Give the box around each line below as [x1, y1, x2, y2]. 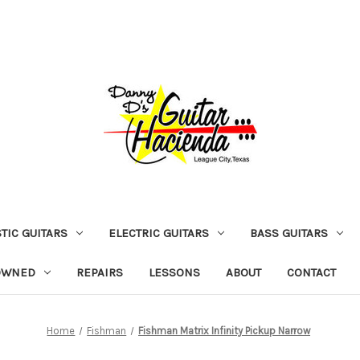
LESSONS [148, 264, 200, 280]
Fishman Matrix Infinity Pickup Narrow [138, 324, 311, 337]
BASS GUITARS [249, 225, 328, 240]
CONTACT [286, 264, 336, 280]
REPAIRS [76, 264, 123, 280]
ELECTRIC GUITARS [108, 225, 209, 240]
